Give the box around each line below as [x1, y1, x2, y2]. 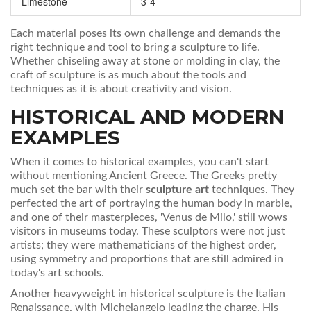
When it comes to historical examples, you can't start [10, 156, 269, 168]
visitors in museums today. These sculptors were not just [10, 226, 285, 237]
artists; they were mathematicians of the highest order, [10, 239, 276, 251]
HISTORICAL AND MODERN [10, 105, 284, 129]
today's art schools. [10, 267, 104, 279]
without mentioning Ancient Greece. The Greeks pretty [10, 170, 277, 182]
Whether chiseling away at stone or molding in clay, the [10, 56, 280, 67]
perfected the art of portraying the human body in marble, [10, 198, 292, 210]
